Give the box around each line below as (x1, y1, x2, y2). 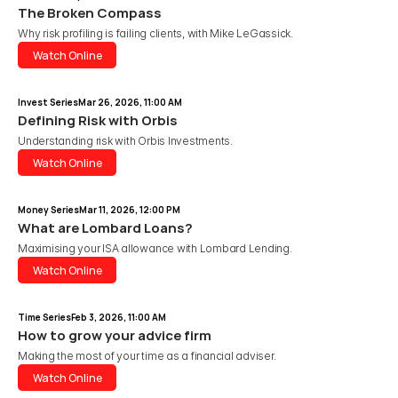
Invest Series (18, 96, 78, 108)
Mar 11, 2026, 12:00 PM (79, 203, 180, 216)
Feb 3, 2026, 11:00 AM (71, 311, 166, 323)
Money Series (18, 203, 79, 216)
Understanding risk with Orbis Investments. (18, 134, 233, 147)
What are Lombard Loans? (18, 219, 193, 237)
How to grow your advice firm (18, 326, 211, 345)
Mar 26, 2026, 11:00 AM (78, 96, 182, 108)
